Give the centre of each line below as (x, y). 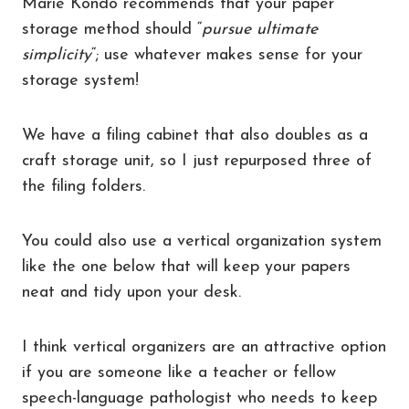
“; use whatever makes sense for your (227, 56)
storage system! (80, 81)
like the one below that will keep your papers (186, 267)
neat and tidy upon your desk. (131, 293)
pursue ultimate (260, 30)
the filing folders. (84, 187)
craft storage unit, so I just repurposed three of (197, 162)
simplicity (57, 56)
